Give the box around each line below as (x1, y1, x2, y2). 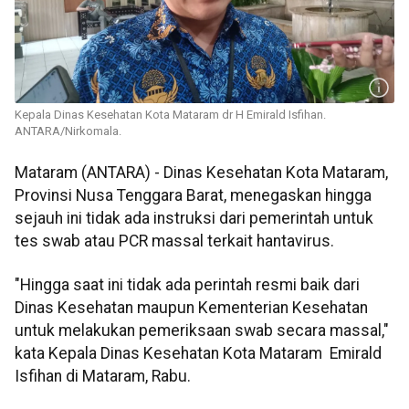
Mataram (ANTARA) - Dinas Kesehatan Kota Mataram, (15, 163, 388, 183)
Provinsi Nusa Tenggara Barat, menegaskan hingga (15, 186, 372, 205)
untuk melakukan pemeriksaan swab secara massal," (15, 320, 389, 340)
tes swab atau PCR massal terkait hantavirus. (15, 232, 334, 251)
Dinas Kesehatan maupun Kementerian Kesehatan (15, 298, 368, 317)
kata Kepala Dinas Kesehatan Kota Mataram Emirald (15, 343, 382, 362)
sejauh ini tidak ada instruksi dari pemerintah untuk (15, 209, 373, 228)
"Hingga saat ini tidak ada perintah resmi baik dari (15, 275, 360, 294)
